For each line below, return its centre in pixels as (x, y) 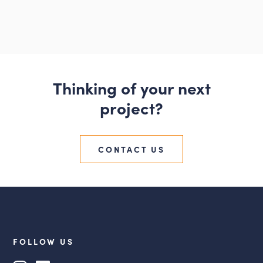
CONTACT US (131, 149)
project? (131, 107)
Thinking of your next (131, 87)
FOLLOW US (43, 241)
